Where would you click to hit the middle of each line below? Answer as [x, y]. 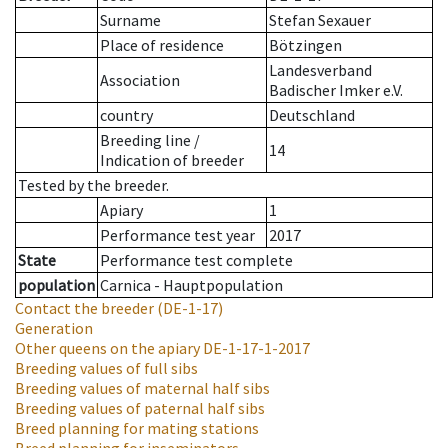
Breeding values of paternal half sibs [140, 408]
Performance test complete [196, 260]
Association [140, 80]
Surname [130, 20]
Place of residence [162, 45]
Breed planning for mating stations [137, 428]
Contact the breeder [84, 308]
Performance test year [177, 235]
